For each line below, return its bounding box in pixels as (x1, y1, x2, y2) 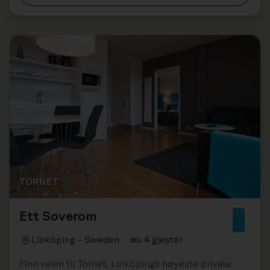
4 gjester (143, 233, 183, 245)
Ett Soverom (19, 207, 96, 223)
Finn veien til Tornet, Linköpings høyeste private (19, 257, 231, 269)
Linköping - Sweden (31, 233, 119, 245)
